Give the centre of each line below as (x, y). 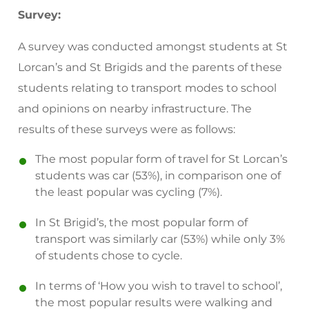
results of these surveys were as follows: (127, 129)
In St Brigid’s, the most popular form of (142, 222)
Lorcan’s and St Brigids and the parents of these (150, 67)
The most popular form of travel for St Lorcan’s (162, 159)
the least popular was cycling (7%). (129, 192)
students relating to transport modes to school (148, 88)
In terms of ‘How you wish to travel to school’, (159, 286)
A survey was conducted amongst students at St (153, 47)
